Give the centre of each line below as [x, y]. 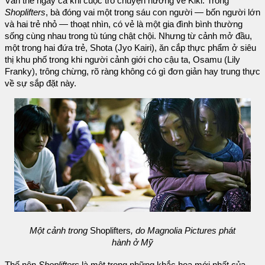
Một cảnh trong [60, 231]
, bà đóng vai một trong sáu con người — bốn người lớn [153, 13]
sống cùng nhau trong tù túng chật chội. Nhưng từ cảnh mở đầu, [128, 36]
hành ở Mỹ [132, 243]
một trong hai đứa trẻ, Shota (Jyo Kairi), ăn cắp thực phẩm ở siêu [130, 48]
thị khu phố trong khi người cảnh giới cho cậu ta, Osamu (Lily [122, 60]
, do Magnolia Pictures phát [183, 231]
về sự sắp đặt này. [41, 84]
